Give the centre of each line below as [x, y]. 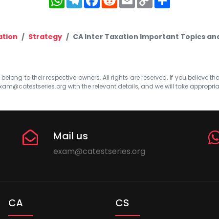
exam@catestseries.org [99, 151]
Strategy [45, 36]
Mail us [71, 136]
